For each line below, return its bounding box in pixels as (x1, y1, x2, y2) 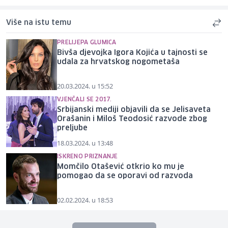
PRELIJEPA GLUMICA (57, 39, 117, 45)
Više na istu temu (6, 19, 71, 26)
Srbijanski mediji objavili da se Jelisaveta (57, 106, 211, 113)
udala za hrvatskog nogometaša (57, 58, 180, 66)
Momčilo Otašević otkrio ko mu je (57, 163, 184, 170)
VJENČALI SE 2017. (57, 96, 112, 102)
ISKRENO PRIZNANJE (57, 153, 118, 159)
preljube (57, 124, 88, 132)
